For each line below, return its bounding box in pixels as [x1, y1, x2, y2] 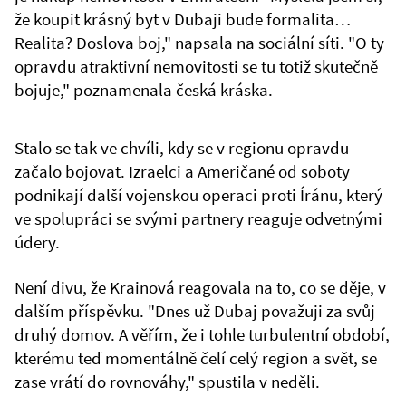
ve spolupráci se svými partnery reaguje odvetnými [14, 208, 382, 230]
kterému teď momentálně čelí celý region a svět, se [14, 347, 377, 369]
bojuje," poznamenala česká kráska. [14, 78, 273, 101]
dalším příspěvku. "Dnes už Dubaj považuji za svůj [14, 300, 375, 322]
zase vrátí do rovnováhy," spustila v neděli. [14, 371, 320, 392]
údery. [14, 231, 63, 254]
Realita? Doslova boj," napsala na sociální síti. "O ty [14, 31, 384, 53]
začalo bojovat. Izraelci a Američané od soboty [14, 160, 350, 183]
